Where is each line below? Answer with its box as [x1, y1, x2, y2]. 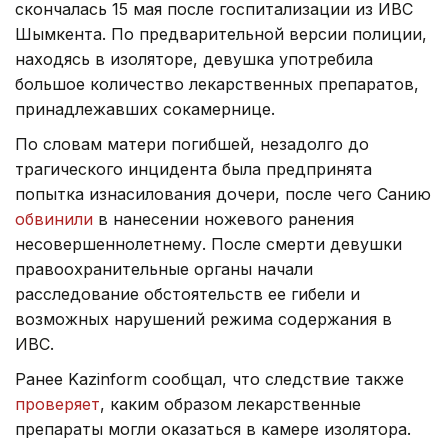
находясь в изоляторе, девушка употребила [15, 48, 373, 69]
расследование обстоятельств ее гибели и [15, 283, 360, 304]
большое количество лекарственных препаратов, [15, 73, 419, 94]
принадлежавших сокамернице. [15, 98, 275, 119]
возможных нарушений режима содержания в [15, 308, 392, 329]
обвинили [15, 208, 93, 229]
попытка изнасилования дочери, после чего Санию [15, 183, 431, 204]
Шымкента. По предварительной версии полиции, [15, 23, 427, 44]
